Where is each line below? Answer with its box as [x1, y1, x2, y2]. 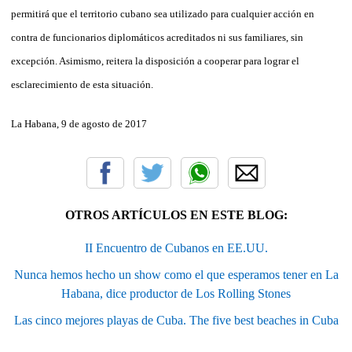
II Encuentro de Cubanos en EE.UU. [84, 240, 268, 255]
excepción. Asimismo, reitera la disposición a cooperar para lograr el [11, 54, 299, 67]
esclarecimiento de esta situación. [11, 78, 153, 90]
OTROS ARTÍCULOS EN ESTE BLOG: [64, 207, 288, 222]
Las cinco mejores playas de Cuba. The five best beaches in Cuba [13, 313, 339, 327]
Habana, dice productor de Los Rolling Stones [61, 286, 291, 300]
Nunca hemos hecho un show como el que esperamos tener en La [13, 267, 339, 281]
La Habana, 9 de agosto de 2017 [11, 117, 147, 130]
